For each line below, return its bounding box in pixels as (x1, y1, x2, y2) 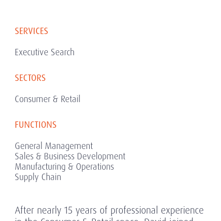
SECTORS (15, 72, 46, 84)
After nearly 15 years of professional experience (15, 203, 204, 217)
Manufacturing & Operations (15, 160, 114, 172)
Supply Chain (15, 171, 61, 183)
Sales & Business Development (15, 150, 125, 162)
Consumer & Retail (15, 93, 80, 105)
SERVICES (15, 25, 48, 37)
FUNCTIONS (15, 118, 57, 131)
